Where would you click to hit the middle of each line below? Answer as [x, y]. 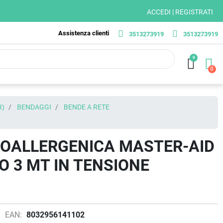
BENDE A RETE [87, 107]
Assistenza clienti [84, 33]
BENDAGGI [34, 107]
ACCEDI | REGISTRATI [180, 12]
